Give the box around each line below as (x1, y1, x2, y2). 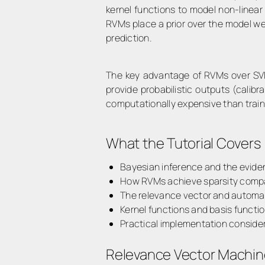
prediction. (106, 31, 152, 45)
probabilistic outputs (140, 82, 230, 96)
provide (106, 82, 141, 96)
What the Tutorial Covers (106, 133, 261, 153)
